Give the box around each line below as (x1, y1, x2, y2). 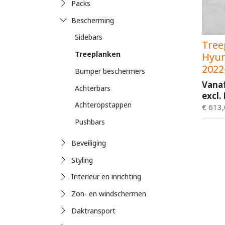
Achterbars (75, 83, 110, 93)
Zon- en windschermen (71, 189, 146, 198)
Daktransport (71, 205, 116, 215)
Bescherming (71, 15, 114, 25)
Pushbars (75, 117, 105, 127)
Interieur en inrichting (71, 172, 141, 182)
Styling (71, 155, 93, 165)
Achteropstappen (75, 100, 132, 110)
